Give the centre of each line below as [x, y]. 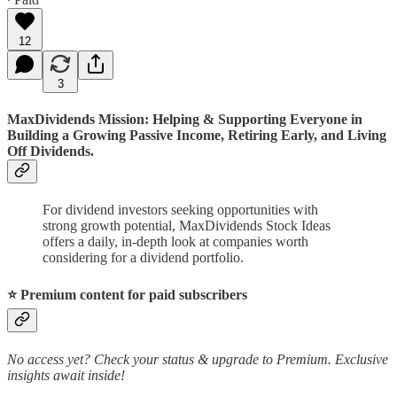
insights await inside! [66, 375]
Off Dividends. [51, 151]
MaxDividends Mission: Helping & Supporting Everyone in [185, 119]
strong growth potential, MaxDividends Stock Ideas [187, 226]
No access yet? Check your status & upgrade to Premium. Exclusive [198, 359]
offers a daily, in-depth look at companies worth [175, 242]
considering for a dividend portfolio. [143, 258]
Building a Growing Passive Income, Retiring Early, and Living [197, 135]
